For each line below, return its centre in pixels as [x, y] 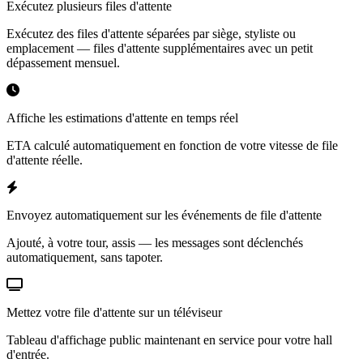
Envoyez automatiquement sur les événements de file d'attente [164, 215]
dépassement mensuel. [63, 62]
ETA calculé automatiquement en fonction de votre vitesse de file [172, 145]
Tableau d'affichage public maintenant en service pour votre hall [169, 340]
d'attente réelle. [45, 160]
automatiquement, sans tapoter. [85, 257]
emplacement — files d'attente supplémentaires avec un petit [160, 48]
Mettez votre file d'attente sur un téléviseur [114, 312]
